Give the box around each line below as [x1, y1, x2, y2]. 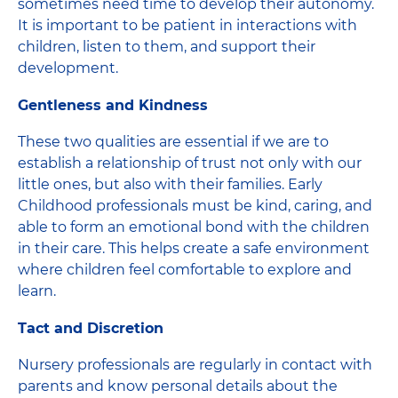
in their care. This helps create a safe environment [18, 239, 370, 257]
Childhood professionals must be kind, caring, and [18, 196, 372, 214]
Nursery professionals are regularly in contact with [18, 355, 372, 373]
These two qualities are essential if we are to [18, 132, 329, 150]
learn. [18, 282, 56, 299]
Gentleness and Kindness [18, 96, 208, 114]
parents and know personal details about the [18, 377, 338, 394]
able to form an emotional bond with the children [18, 218, 370, 235]
